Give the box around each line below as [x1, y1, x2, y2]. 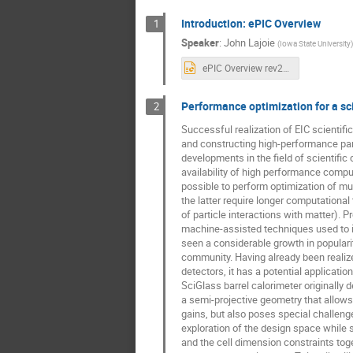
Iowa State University [279, 38, 351, 50]
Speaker [180, 35, 219, 50]
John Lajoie [223, 35, 275, 50]
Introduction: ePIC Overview [180, 15, 321, 31]
